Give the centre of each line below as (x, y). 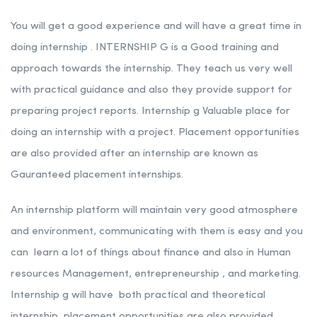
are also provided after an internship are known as (134, 154)
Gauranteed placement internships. (98, 175)
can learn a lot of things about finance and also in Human (151, 253)
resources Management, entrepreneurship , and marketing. (156, 275)
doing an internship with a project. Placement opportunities (155, 133)
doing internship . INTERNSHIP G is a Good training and (145, 48)
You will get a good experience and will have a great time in (156, 27)
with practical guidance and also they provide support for (151, 91)
